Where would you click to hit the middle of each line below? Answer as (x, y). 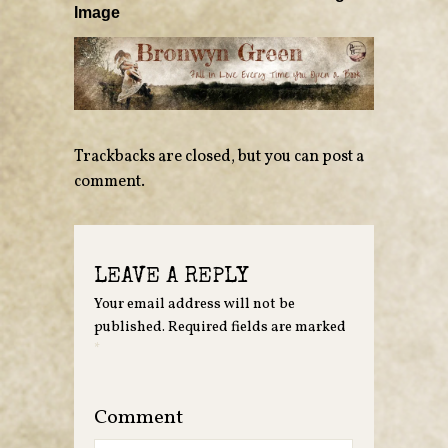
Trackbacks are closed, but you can (198, 157)
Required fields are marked (255, 327)
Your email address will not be (194, 304)
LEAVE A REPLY (171, 278)
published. (129, 327)
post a (343, 157)
